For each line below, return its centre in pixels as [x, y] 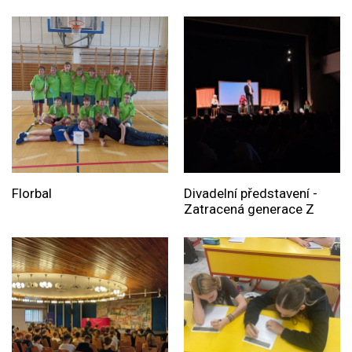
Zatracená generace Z [249, 209]
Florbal [32, 194]
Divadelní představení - [250, 194]
